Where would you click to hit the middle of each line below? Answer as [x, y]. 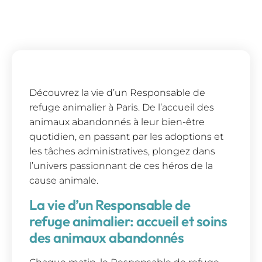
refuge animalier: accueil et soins [128, 221]
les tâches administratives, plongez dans [122, 151]
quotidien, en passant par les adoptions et [126, 137]
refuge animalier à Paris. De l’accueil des [122, 108]
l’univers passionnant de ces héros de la [121, 166]
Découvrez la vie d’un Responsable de [117, 93]
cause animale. [64, 181]
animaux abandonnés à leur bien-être [117, 122]
